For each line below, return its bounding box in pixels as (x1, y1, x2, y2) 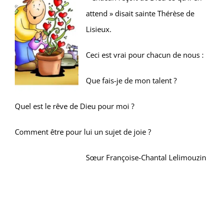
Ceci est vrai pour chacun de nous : (86, 50, 204, 60)
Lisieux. (86, 24, 111, 34)
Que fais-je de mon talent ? (86, 75, 177, 85)
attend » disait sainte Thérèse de (86, 8, 194, 18)
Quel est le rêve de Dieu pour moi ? (15, 101, 134, 111)
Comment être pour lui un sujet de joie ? (15, 127, 151, 137)
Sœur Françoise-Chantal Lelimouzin (86, 152, 206, 162)
